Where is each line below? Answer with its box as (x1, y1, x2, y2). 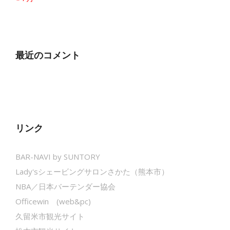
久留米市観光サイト (15, 211, 85, 221)
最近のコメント (15, 49, 80, 61)
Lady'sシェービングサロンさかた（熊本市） (15, 166, 169, 177)
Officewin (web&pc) (15, 196, 91, 206)
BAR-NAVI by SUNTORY (15, 151, 100, 162)
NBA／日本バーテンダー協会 (15, 181, 116, 191)
